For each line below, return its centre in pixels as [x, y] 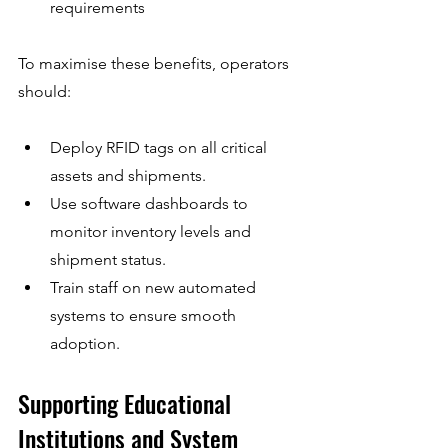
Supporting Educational [127, 402]
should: [44, 91]
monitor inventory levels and [152, 231]
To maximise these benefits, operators [155, 63]
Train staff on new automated [155, 287]
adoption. [85, 343]
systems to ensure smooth [145, 315]
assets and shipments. [128, 175]
